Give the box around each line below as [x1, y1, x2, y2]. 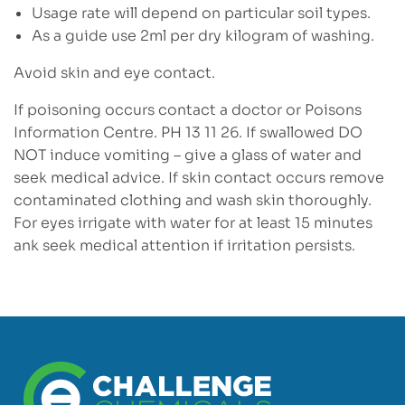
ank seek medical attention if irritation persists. [14, 235, 355, 255]
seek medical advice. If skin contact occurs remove [14, 167, 384, 187]
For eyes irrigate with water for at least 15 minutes [14, 212, 372, 232]
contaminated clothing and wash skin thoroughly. [14, 190, 372, 210]
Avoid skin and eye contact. [14, 62, 215, 82]
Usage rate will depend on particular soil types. [32, 3, 371, 23]
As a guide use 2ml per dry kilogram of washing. [32, 25, 374, 45]
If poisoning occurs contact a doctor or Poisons [14, 99, 362, 119]
